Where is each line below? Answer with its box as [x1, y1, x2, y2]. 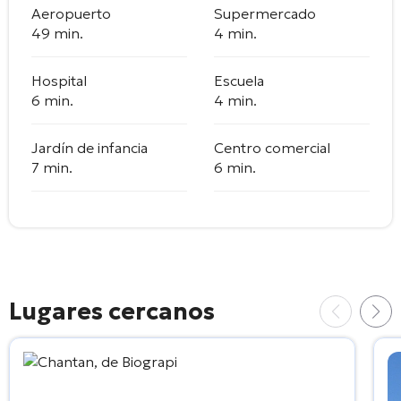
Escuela [214, 71, 264, 90]
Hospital [31, 71, 87, 90]
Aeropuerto [31, 4, 111, 22]
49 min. [31, 23, 83, 42]
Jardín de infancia [31, 138, 148, 157]
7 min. [31, 158, 73, 176]
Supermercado [214, 4, 316, 22]
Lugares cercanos [9, 296, 215, 326]
